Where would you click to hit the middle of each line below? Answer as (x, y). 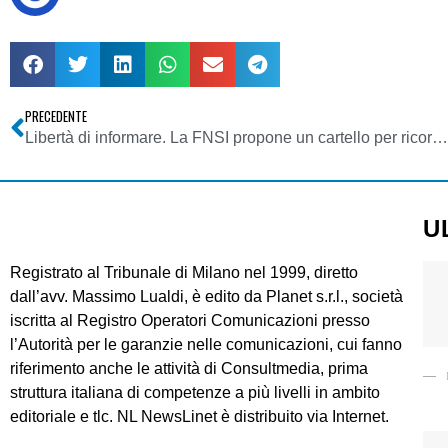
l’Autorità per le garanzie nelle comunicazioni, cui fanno (206, 345)
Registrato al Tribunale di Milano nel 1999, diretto (184, 273)
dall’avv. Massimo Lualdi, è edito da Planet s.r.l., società (206, 297)
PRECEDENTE (56, 117)
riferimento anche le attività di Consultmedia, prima (189, 369)
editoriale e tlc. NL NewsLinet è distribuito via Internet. (199, 417)
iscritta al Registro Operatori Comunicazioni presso (190, 321)
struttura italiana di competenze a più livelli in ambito (195, 393)
